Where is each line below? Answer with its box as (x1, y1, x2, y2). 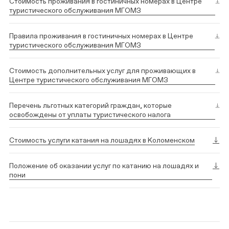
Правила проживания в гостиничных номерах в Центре (9, 32, 193, 40)
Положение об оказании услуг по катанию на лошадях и (9, 162, 199, 170)
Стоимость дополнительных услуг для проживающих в (9, 66, 196, 75)
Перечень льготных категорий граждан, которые (9, 101, 172, 109)
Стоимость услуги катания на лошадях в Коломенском (9, 136, 195, 144)
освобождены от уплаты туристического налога (9, 110, 171, 119)
